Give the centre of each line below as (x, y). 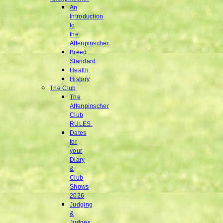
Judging (81, 205)
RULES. (81, 124)
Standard (83, 61)
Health (79, 70)
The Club (63, 88)
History (80, 79)
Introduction (87, 17)
